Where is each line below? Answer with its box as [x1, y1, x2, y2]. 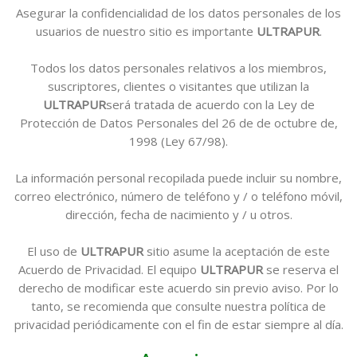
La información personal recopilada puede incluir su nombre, [15, 170, 342, 186]
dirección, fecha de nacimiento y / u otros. [65, 206, 292, 222]
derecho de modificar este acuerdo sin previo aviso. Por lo [18, 280, 339, 296]
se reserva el [266, 261, 339, 277]
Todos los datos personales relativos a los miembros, [30, 60, 327, 76]
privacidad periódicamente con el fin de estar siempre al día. [14, 316, 343, 332]
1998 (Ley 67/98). [129, 133, 228, 149]
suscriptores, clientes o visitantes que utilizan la [48, 78, 309, 94]
